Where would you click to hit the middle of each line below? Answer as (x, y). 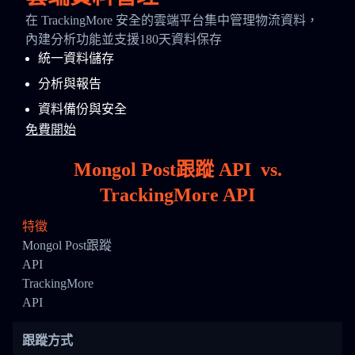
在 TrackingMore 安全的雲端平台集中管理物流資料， (172, 20)
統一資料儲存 (76, 58)
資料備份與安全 (82, 109)
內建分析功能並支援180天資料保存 (124, 39)
